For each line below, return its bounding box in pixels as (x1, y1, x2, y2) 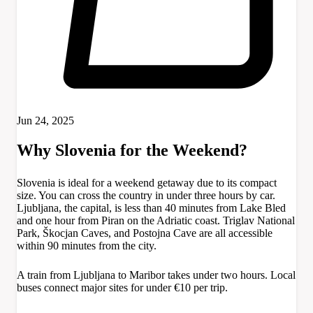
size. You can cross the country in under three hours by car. (17, 189, 275, 201)
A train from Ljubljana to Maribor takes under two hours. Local (17, 268, 296, 281)
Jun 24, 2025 (17, 114, 74, 126)
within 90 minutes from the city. (17, 239, 156, 252)
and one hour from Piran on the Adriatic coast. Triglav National (17, 214, 295, 226)
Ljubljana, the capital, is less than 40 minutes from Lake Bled (17, 201, 286, 214)
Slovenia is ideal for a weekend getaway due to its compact (17, 176, 277, 189)
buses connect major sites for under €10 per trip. (17, 281, 228, 293)
